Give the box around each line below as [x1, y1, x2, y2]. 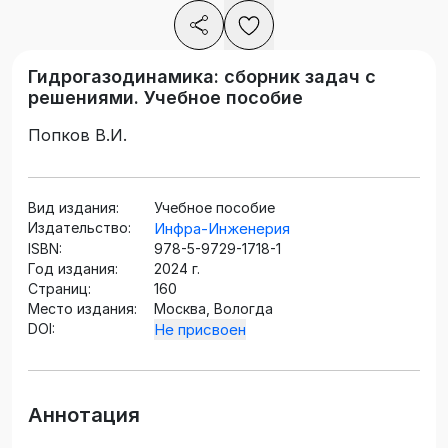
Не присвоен [154, 320, 246, 340]
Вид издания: [28, 199, 119, 217]
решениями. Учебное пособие [28, 87, 303, 109]
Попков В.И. [28, 125, 127, 146]
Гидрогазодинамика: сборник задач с [28, 66, 376, 88]
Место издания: [28, 300, 137, 318]
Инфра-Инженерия [154, 219, 290, 239]
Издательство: [28, 219, 131, 237]
